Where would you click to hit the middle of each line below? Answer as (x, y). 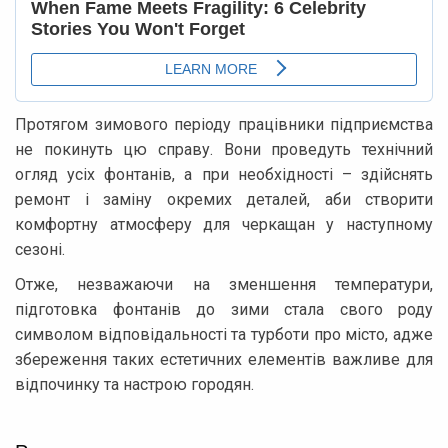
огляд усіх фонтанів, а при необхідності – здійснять (224, 174)
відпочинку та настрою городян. (134, 384)
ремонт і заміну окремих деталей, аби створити (224, 199)
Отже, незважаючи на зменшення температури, (224, 284)
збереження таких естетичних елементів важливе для (224, 359)
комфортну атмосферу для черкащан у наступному (224, 224)
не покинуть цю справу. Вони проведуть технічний (224, 149)
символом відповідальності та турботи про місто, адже (224, 334)
